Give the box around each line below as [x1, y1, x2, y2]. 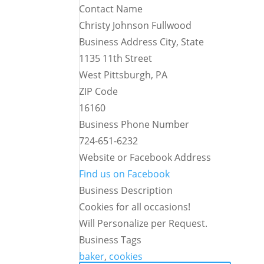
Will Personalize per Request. [79, 217, 208, 230]
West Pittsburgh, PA [79, 68, 168, 81]
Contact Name [79, 2, 143, 15]
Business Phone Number [79, 118, 190, 131]
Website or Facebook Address [79, 151, 212, 164]
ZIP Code [79, 85, 118, 98]
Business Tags [79, 233, 142, 246]
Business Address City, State [79, 35, 204, 48]
